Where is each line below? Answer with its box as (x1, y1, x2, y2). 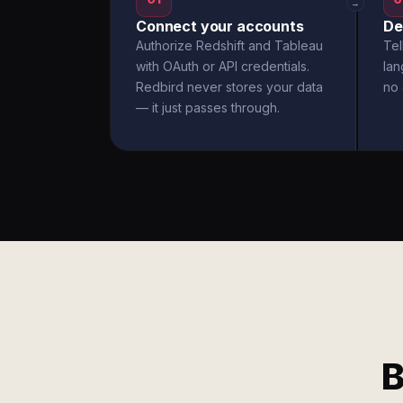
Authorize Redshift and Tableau (136, 38, 323, 53)
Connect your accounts (136, 17, 304, 35)
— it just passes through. (136, 100, 280, 115)
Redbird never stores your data (136, 79, 323, 94)
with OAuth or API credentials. (136, 58, 309, 74)
